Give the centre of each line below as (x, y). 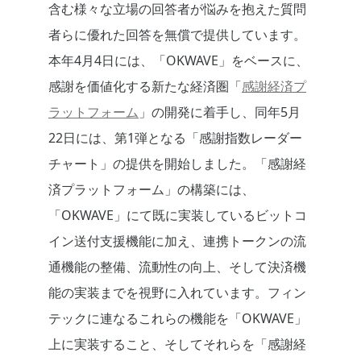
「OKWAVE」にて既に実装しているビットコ (178, 216)
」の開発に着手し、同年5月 (220, 112)
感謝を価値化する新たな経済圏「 (145, 87)
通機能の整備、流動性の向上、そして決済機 (177, 267)
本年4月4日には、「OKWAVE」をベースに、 (178, 61)
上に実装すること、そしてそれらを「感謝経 (177, 344)
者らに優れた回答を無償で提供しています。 (177, 35)
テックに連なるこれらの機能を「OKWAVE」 (178, 319)
